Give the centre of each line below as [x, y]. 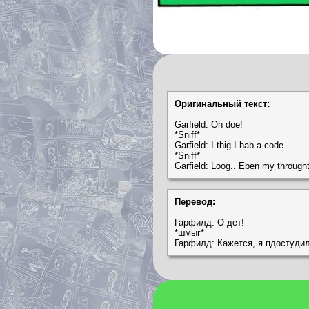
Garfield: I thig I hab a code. [230, 145]
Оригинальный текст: [222, 103]
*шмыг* [189, 232]
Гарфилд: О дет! [209, 222]
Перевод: [195, 201]
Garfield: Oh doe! [209, 124]
